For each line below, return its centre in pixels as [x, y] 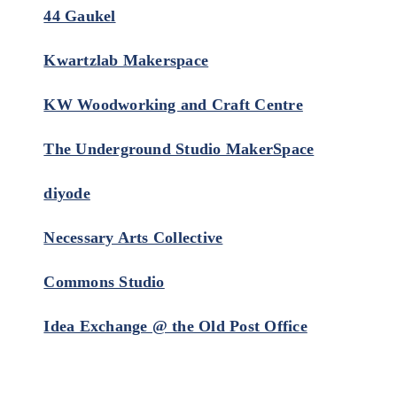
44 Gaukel [80, 16]
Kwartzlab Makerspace [126, 60]
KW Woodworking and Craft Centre [173, 105]
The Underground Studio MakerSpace [179, 149]
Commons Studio [104, 282]
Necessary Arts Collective [133, 237]
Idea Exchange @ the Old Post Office [175, 326]
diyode [67, 193]
